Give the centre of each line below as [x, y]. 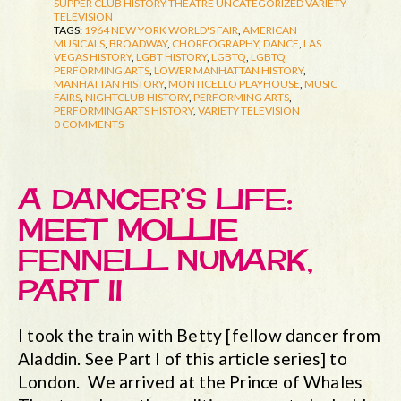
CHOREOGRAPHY [215, 44]
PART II [70, 291]
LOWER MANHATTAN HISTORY [229, 71]
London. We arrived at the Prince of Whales [191, 381]
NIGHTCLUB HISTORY [137, 98]
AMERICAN [270, 30]
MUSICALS [79, 44]
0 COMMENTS [89, 124]
